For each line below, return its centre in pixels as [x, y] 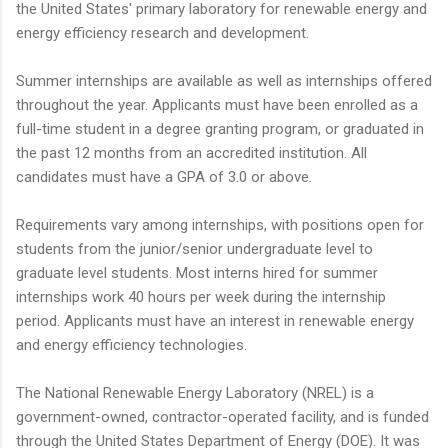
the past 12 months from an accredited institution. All [191, 153]
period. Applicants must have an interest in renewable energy [215, 321]
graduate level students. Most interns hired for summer [197, 273]
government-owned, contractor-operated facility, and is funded [222, 417]
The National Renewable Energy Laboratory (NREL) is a [195, 393]
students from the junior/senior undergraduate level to [194, 249]
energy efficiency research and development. [162, 33]
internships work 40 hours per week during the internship [201, 297]
